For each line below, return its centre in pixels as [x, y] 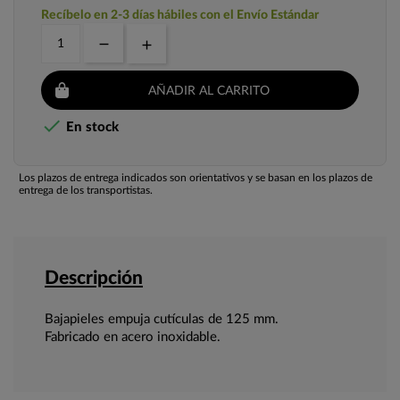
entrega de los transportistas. [86, 191]
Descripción [94, 279]
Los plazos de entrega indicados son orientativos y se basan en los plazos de [196, 178]
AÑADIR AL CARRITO [209, 91]
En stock [91, 128]
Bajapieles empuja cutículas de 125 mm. [162, 320]
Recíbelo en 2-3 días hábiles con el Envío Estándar [180, 16]
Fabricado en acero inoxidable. [133, 337]
